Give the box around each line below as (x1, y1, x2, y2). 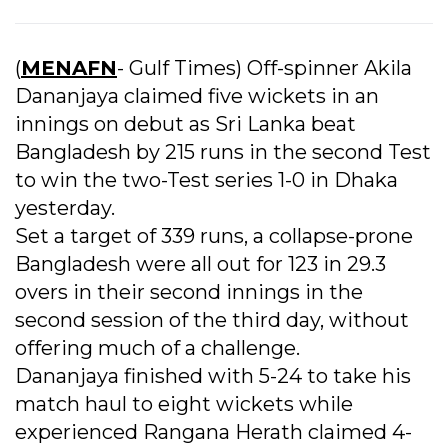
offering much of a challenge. (15, 336, 300, 361)
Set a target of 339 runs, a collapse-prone (15, 224, 413, 249)
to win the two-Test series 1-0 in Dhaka (15, 168, 398, 193)
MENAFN (21, 56, 117, 81)
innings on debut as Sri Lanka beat (15, 112, 356, 137)
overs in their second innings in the (15, 280, 363, 305)
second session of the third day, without (15, 308, 409, 333)
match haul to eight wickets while (15, 392, 353, 417)
